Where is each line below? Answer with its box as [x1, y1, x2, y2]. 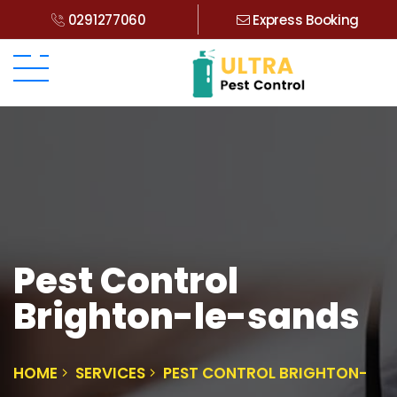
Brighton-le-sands [13, 291, 360, 341]
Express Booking [249, 11, 360, 29]
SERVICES [75, 362, 145, 384]
